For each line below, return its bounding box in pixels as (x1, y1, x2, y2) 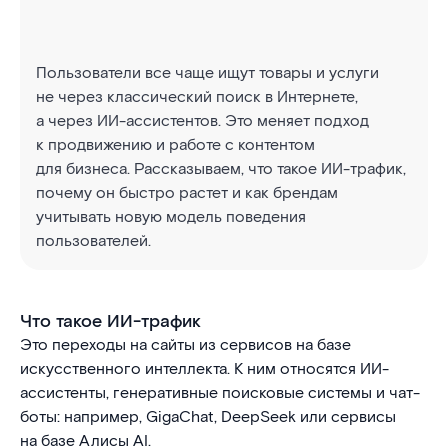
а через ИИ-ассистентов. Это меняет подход (36, 111, 369, 132)
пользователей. (36, 231, 151, 252)
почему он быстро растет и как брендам (36, 183, 338, 204)
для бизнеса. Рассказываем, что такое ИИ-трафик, (36, 159, 406, 180)
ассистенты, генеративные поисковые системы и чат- (20, 383, 420, 404)
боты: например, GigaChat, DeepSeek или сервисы (20, 407, 396, 428)
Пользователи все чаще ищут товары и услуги (36, 63, 379, 84)
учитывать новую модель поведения (36, 207, 306, 228)
